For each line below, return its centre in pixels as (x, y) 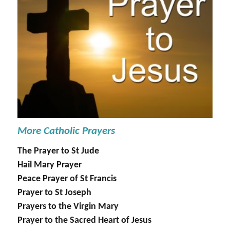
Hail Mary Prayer (50, 165)
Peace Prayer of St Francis (67, 179)
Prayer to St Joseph (55, 193)
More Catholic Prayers (66, 131)
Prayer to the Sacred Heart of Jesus (85, 220)
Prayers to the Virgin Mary (68, 206)
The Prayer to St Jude (59, 151)
